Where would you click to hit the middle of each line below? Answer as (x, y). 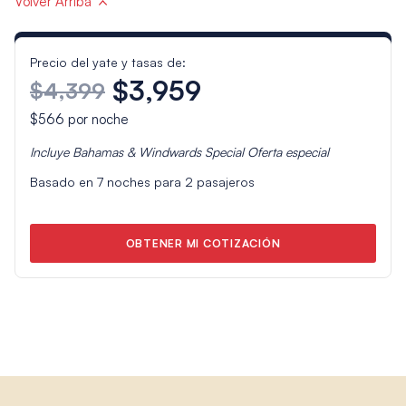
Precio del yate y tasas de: (107, 62)
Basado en (63, 181)
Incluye (51, 151)
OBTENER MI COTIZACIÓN (203, 244)
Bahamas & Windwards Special (158, 151)
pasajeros (223, 181)
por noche (96, 119)
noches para (144, 181)
